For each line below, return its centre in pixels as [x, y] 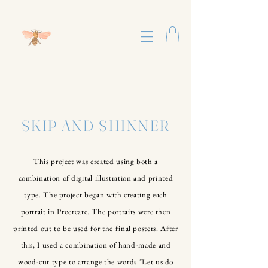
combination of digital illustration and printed [96, 178]
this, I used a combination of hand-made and [96, 245]
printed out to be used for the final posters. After [96, 228]
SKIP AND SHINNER [96, 126]
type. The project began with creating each [96, 195]
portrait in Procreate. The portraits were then [96, 211]
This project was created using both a [96, 161]
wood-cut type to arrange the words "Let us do [96, 262]
